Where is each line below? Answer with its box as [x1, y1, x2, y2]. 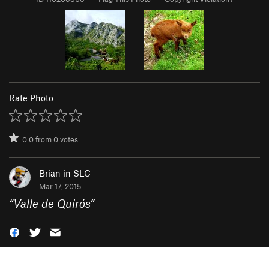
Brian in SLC [39, 167, 91, 178]
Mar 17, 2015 [39, 181, 81, 191]
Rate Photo [9, 92, 53, 103]
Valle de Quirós [13, 196, 90, 210]
